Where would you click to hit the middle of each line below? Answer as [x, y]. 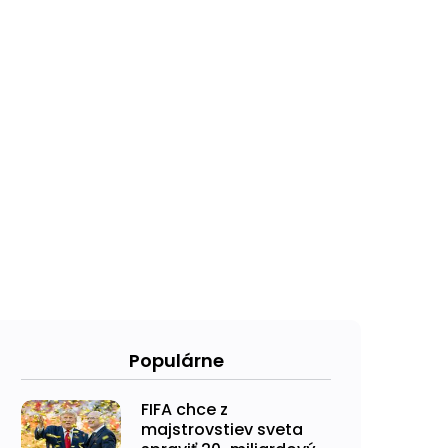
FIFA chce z [184, 409]
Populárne [176, 360]
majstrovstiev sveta [222, 429]
